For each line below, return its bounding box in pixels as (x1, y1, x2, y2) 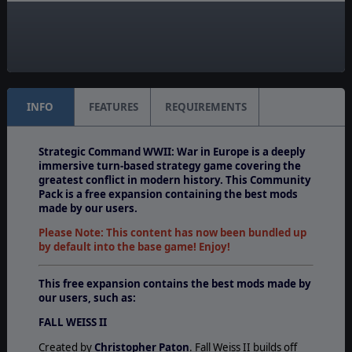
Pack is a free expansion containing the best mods (38, 186, 298, 201)
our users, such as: (38, 290, 136, 305)
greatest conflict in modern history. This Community (38, 172, 311, 187)
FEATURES (88, 99, 138, 114)
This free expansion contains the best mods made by (38, 276, 311, 291)
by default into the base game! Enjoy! (38, 240, 230, 255)
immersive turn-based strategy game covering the (38, 158, 301, 173)
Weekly (158, 49, 194, 64)
